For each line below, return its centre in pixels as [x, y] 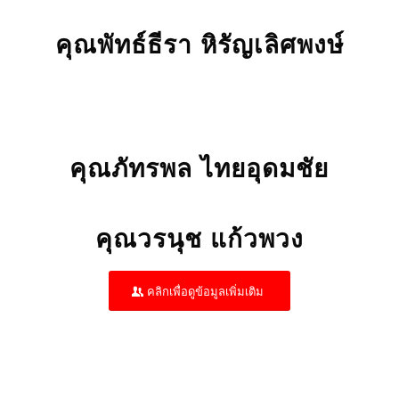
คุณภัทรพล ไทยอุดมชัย [199, 167]
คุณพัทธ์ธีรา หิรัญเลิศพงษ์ [199, 45]
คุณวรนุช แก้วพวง [199, 237]
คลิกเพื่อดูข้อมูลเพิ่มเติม [205, 290]
